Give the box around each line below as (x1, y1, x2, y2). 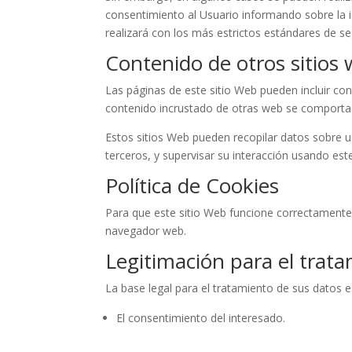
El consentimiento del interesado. (116, 310, 286, 325)
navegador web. (105, 223, 187, 238)
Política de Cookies (105, 171, 280, 200)
